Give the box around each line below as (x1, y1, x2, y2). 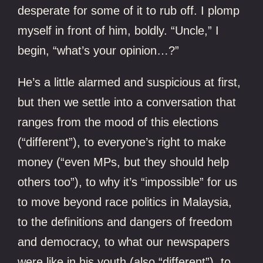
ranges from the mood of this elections (18, 115, 219, 129)
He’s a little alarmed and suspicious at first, (18, 75, 241, 89)
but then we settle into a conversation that (18, 95, 237, 109)
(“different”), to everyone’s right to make (18, 135, 227, 149)
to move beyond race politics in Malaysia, (18, 195, 232, 208)
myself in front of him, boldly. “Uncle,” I (18, 23, 220, 37)
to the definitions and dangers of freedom (18, 215, 233, 228)
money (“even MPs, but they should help (18, 155, 230, 168)
